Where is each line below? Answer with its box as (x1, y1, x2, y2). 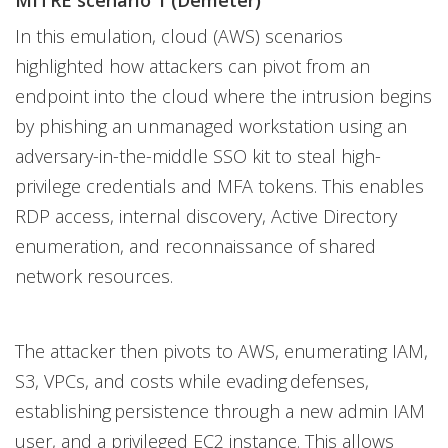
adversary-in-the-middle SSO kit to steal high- (15, 144, 381, 168)
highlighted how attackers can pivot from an (15, 54, 370, 78)
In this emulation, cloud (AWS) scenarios (15, 24, 343, 48)
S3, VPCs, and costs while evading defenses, (15, 369, 369, 393)
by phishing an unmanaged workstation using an (15, 114, 407, 138)
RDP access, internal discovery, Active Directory (15, 204, 397, 228)
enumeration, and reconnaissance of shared (15, 234, 376, 258)
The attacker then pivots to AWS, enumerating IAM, (15, 339, 428, 363)
